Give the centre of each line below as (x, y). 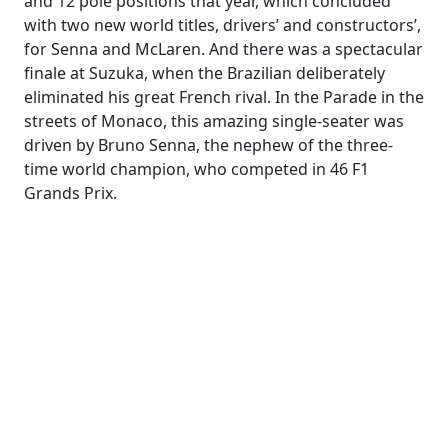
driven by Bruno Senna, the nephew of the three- (208, 145)
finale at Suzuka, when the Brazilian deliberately (204, 73)
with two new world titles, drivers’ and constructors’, (222, 25)
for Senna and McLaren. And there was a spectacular (223, 49)
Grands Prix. (70, 193)
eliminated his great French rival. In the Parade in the (224, 97)
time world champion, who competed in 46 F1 (196, 169)
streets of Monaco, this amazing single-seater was (214, 121)
